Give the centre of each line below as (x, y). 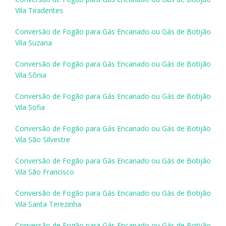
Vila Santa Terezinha (48, 204)
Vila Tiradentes (39, 10)
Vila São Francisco (45, 172)
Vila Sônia (31, 75)
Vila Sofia (30, 107)
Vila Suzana (34, 42)
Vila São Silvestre (43, 139)
